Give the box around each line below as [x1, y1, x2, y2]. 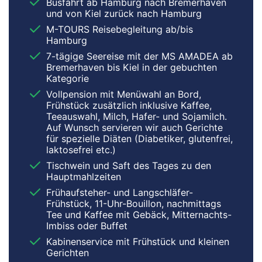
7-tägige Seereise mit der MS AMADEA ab [46, 50, 233, 62]
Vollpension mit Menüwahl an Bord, [46, 88, 201, 100]
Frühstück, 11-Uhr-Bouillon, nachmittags [46, 197, 221, 209]
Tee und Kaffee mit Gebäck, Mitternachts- [46, 208, 232, 220]
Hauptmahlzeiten [46, 170, 121, 182]
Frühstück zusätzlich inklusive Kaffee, [46, 99, 212, 111]
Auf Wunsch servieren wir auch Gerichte [46, 121, 223, 133]
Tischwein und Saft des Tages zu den [46, 159, 211, 171]
